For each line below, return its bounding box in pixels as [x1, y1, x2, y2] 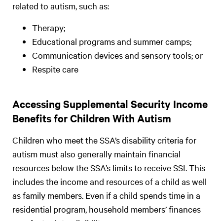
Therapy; [32, 22, 65, 33]
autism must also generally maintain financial [12, 148, 181, 159]
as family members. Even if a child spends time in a [12, 189, 200, 201]
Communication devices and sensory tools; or [32, 49, 203, 61]
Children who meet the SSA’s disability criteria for [12, 134, 196, 146]
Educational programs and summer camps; [32, 36, 191, 47]
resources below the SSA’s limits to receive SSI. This [12, 162, 205, 173]
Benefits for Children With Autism [12, 111, 171, 125]
